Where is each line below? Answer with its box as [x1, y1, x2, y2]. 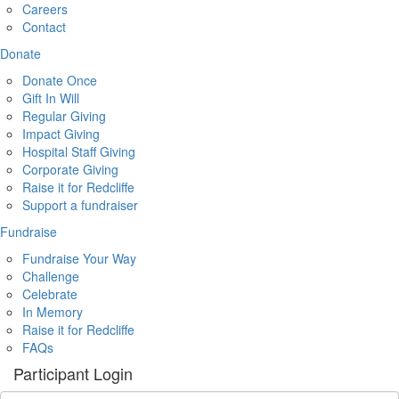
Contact [22, 17, 66, 36]
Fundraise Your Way [22, 248, 136, 267]
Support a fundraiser [22, 195, 138, 214]
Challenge [22, 266, 79, 285]
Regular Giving [22, 106, 106, 125]
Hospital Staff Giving [22, 142, 135, 160]
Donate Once [22, 70, 97, 89]
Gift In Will [22, 88, 79, 107]
